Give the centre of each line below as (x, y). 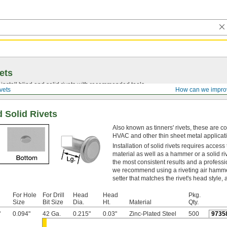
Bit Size (53, 202)
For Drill (53, 195)
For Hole (25, 195)
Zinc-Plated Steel (153, 214)
